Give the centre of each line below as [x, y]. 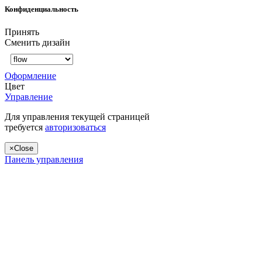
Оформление [30, 76]
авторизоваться [75, 127]
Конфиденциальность [42, 9]
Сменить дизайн [37, 43]
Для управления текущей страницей [77, 117]
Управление [29, 97]
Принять [22, 32]
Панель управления [44, 160]
